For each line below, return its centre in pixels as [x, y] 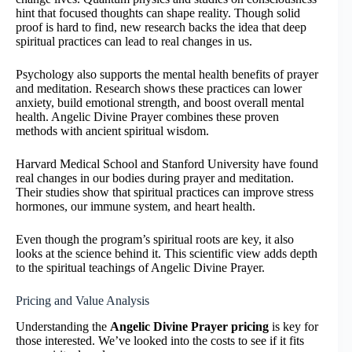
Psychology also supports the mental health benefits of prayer [167, 75]
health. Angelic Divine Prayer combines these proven [147, 117]
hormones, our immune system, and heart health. [136, 207]
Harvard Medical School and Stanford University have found [167, 164]
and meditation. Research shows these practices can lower [159, 89]
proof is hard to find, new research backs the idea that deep [161, 27]
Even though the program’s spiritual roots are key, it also [155, 240]
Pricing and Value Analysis [82, 301]
